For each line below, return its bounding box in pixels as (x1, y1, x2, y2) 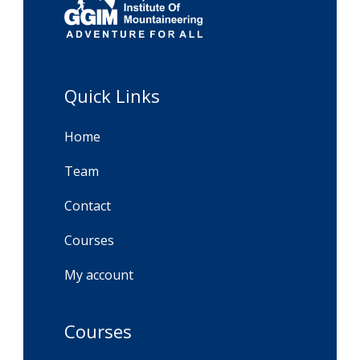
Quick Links (64, 83, 160, 108)
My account (64, 265, 133, 284)
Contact (64, 196, 111, 215)
